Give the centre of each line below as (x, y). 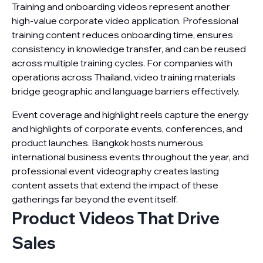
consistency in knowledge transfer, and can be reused (129, 49)
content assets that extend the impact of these (115, 185)
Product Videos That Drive (116, 218)
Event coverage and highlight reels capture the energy (130, 114)
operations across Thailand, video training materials (124, 77)
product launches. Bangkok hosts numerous (107, 143)
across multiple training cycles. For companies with (122, 63)
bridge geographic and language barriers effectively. (126, 91)
